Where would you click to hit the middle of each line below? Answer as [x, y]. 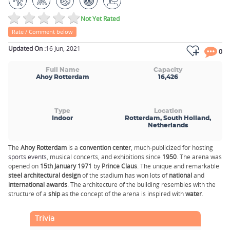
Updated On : [27, 49]
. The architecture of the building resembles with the [141, 185]
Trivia [44, 218]
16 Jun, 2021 [63, 49]
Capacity [168, 70]
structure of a [28, 194]
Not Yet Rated [100, 19]
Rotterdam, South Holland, [168, 118]
